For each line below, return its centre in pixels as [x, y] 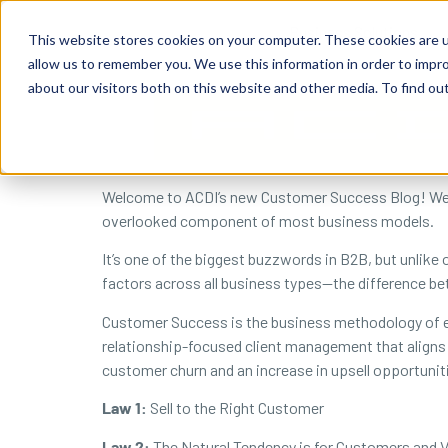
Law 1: [124, 408]
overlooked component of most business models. [268, 220]
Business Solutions [353, 31]
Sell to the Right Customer [235, 408]
